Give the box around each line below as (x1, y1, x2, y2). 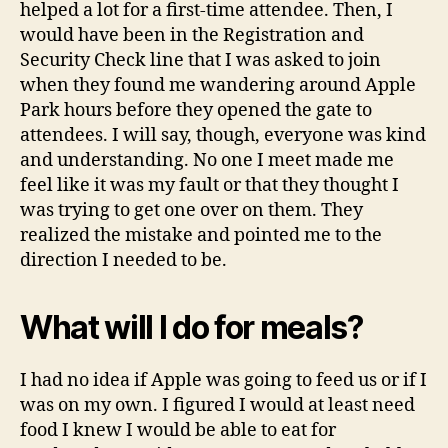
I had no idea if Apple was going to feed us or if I (20, 369, 427, 393)
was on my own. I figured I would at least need (20, 394, 415, 418)
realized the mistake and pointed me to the (20, 224, 382, 248)
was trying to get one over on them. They (20, 199, 363, 223)
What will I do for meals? (20, 308, 363, 348)
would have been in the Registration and (20, 24, 364, 48)
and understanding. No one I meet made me (20, 149, 394, 173)
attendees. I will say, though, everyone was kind (20, 124, 426, 148)
